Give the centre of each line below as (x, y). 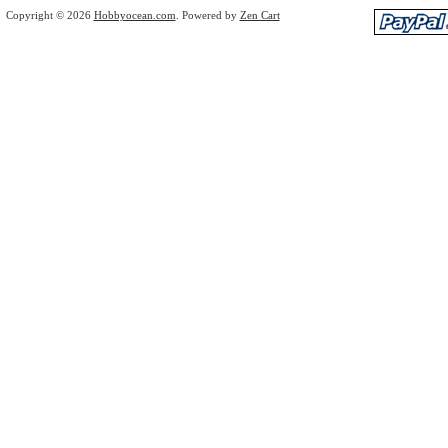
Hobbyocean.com (134, 14)
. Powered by (207, 14)
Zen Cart (259, 14)
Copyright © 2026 (49, 14)
